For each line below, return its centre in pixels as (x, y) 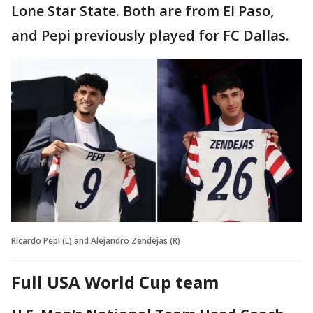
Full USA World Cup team (115, 282)
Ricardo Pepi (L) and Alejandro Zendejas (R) (96, 240)
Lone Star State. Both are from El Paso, (143, 11)
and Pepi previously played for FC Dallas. (150, 36)
